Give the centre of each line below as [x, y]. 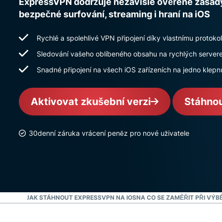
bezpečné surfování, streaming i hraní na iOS [114, 14]
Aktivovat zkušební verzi [91, 102]
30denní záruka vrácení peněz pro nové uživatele [109, 133]
